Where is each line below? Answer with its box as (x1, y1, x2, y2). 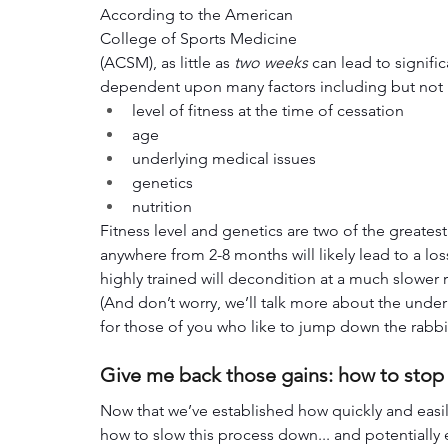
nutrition (132, 197, 192, 217)
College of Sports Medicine (100, 29, 301, 49)
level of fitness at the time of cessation (132, 101, 404, 121)
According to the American (100, 5, 297, 25)
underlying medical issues (132, 149, 316, 169)
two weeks (234, 53, 308, 73)
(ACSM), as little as (100, 53, 234, 73)
